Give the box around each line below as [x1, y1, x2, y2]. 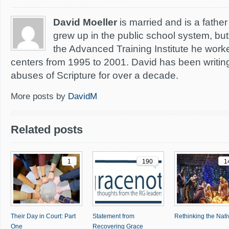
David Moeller [53, 17, 117, 28]
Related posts [11, 123, 83, 136]
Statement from [93, 213, 134, 220]
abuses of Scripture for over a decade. [11, 70, 178, 81]
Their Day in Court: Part [11, 213, 76, 220]
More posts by [11, 91, 68, 101]
